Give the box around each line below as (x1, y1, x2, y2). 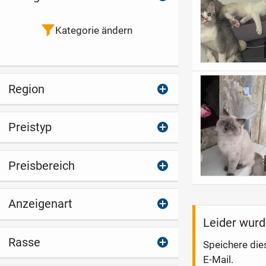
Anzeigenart (8, 197, 72, 211)
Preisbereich (8, 158, 75, 173)
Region (8, 81, 45, 96)
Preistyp (8, 120, 52, 135)
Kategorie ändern (55, 24, 132, 37)
